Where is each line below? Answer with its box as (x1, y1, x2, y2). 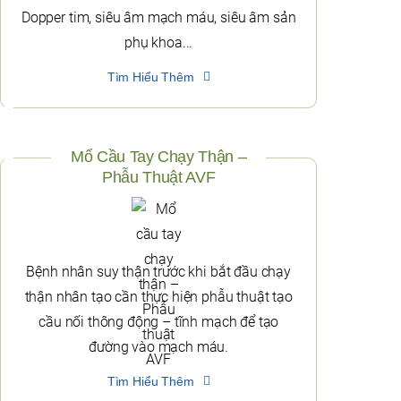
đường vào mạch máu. (89, 338, 229, 356)
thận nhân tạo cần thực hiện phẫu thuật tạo (24, 288, 293, 306)
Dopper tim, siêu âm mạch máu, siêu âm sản (21, 9, 296, 27)
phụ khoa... (124, 34, 193, 52)
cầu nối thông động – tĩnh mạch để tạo (38, 313, 279, 331)
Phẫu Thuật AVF (102, 168, 216, 187)
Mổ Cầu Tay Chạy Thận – (71, 148, 247, 166)
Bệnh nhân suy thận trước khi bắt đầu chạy (26, 263, 291, 281)
